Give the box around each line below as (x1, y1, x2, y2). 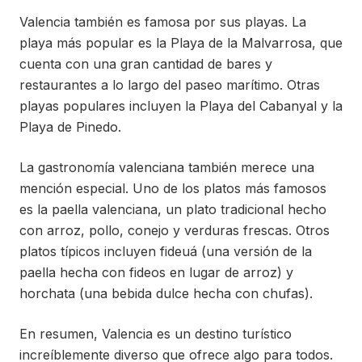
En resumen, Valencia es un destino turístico (19, 326, 292, 343)
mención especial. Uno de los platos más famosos (19, 180, 326, 197)
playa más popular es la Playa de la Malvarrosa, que (19, 35, 343, 52)
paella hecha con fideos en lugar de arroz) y (19, 264, 293, 281)
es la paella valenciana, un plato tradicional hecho (19, 201, 326, 218)
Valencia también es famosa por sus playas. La (19, 14, 306, 31)
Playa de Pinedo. (19, 119, 121, 136)
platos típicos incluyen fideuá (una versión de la (19, 243, 312, 260)
